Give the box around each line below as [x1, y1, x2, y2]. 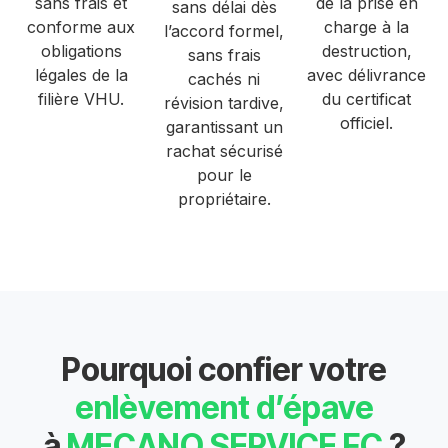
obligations [40, 40, 122, 61]
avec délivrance [307, 64, 427, 85]
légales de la [34, 64, 128, 85]
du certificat [322, 88, 412, 109]
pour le [196, 164, 252, 185]
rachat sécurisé [165, 140, 283, 161]
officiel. [340, 112, 394, 133]
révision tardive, [164, 92, 284, 113]
